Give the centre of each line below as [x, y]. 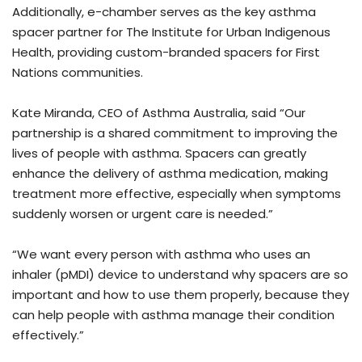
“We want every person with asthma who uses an [161, 254]
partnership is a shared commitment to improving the [175, 133]
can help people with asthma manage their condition [173, 314]
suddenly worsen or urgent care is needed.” [143, 213]
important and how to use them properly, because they [181, 294]
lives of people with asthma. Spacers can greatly [159, 153]
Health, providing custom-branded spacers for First [166, 52]
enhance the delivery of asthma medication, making [170, 173]
